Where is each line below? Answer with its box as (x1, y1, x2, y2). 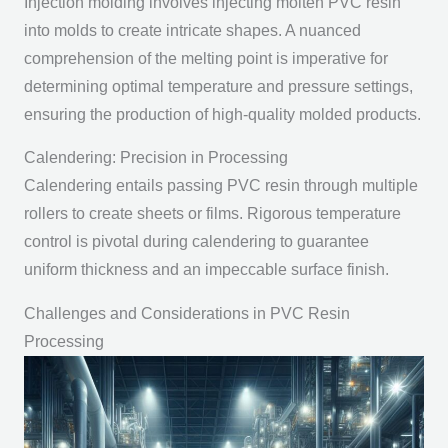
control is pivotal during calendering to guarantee (23, 233, 369, 251)
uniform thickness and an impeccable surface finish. (23, 261, 389, 279)
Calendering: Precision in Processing (23, 149, 288, 167)
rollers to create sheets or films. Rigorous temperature (23, 205, 401, 223)
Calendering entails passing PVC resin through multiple (23, 177, 418, 195)
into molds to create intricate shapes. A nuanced (23, 21, 361, 39)
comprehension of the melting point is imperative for (23, 49, 388, 67)
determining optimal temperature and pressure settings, (23, 77, 413, 95)
